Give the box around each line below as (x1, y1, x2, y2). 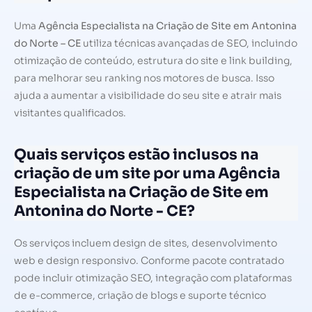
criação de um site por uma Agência (14, 164, 280, 183)
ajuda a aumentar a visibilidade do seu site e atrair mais (14, 88, 281, 102)
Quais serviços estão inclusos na (14, 146, 258, 164)
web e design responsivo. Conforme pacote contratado (14, 254, 284, 267)
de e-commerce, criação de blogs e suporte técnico (14, 289, 266, 302)
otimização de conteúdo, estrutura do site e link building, (14, 54, 292, 67)
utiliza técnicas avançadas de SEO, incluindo (81, 36, 297, 49)
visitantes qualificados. (14, 106, 126, 119)
